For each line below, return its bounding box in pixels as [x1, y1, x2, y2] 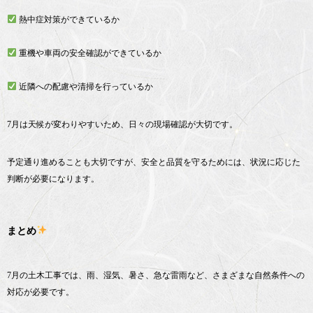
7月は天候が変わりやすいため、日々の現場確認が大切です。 [7, 119, 238, 129]
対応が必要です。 [7, 286, 74, 297]
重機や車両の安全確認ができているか [16, 48, 161, 58]
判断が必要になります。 [7, 173, 99, 184]
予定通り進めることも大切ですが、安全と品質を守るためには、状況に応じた [7, 156, 300, 167]
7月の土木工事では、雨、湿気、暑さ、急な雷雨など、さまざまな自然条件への [7, 270, 305, 280]
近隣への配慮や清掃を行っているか [16, 81, 153, 92]
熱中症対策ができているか [16, 14, 119, 24]
